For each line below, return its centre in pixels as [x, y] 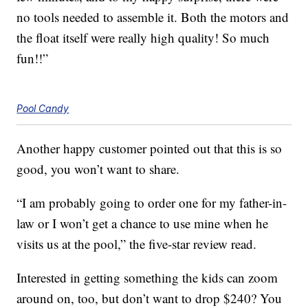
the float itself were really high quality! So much [143, 37]
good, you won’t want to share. [98, 168]
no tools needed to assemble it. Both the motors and [153, 16]
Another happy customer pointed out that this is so [150, 148]
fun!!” [33, 58]
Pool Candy [43, 108]
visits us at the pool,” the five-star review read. [137, 243]
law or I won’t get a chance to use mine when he [143, 223]
